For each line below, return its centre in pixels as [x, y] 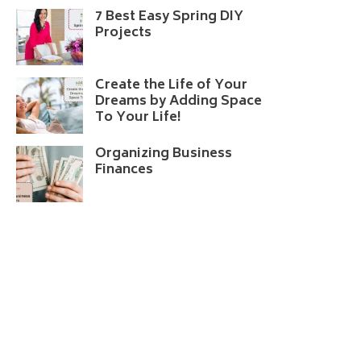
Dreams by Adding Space [178, 101]
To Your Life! [137, 117]
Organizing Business [163, 154]
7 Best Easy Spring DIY [169, 17]
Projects [123, 33]
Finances [124, 170]
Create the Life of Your [171, 85]
